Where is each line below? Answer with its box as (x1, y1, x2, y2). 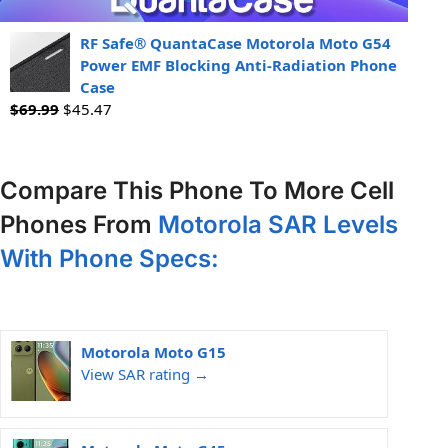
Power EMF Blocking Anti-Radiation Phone (80, 55, 397, 76)
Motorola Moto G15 (81, 342, 226, 363)
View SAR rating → (81, 364, 209, 385)
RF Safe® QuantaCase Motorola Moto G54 (80, 33, 391, 54)
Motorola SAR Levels (158, 210, 398, 240)
